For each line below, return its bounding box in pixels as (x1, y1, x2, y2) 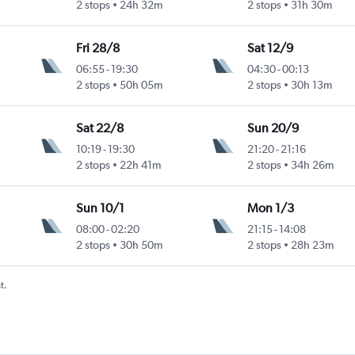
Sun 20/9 (246, 120, 299, 136)
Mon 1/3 (246, 200, 294, 216)
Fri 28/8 (76, 40, 120, 55)
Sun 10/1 (76, 200, 125, 216)
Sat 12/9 (246, 40, 293, 55)
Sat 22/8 (76, 120, 124, 136)
